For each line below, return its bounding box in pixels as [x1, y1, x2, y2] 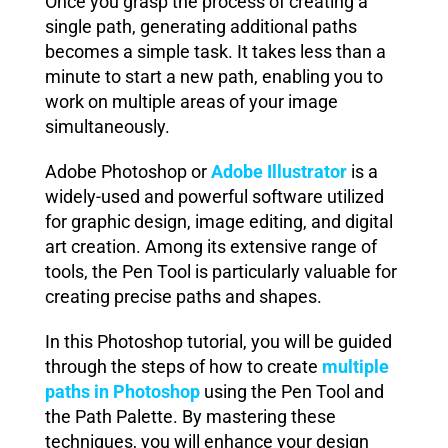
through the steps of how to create [45, 355, 322, 377]
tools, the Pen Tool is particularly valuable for [45, 260, 397, 282]
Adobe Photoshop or [45, 160, 211, 182]
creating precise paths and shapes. [45, 285, 322, 307]
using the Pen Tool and [200, 380, 384, 402]
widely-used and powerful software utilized [45, 185, 384, 207]
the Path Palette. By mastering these [45, 405, 336, 427]
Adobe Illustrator [211, 160, 347, 182]
